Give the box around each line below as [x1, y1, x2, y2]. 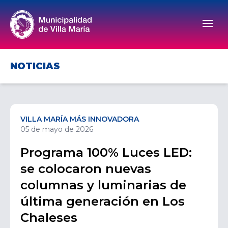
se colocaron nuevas [20, 161, 151, 176]
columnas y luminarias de [20, 178, 186, 192]
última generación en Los [20, 194, 185, 209]
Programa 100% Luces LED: [20, 145, 192, 160]
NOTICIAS [10, 61, 60, 72]
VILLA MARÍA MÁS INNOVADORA [20, 115, 139, 124]
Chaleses [20, 210, 77, 225]
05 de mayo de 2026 [20, 125, 93, 134]
